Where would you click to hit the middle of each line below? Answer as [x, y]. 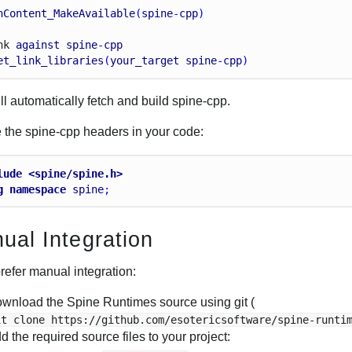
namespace [38, 189]
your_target [145, 61]
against [38, 45]
